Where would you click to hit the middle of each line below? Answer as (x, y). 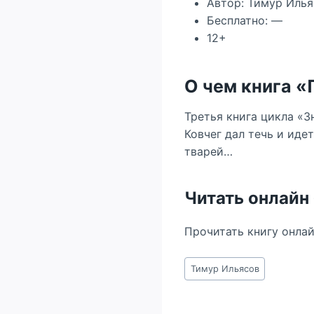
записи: (205, 279)
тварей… (209, 151)
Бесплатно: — (245, 20)
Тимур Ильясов (225, 268)
